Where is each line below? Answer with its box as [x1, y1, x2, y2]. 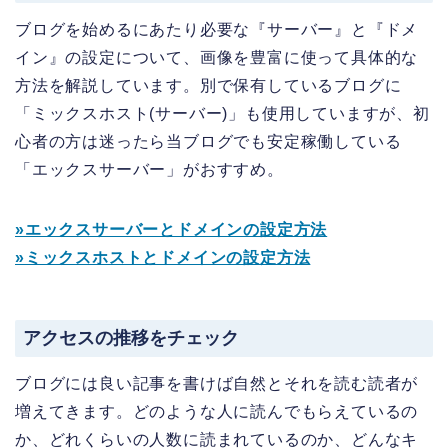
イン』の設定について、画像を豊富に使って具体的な [15, 49, 419, 67]
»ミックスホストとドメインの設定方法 [15, 249, 311, 267]
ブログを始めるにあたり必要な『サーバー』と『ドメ [15, 21, 419, 39]
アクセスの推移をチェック [23, 328, 239, 349]
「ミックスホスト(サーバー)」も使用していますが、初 [15, 105, 430, 123]
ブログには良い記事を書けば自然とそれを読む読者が [15, 374, 419, 392]
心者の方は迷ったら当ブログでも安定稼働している [15, 133, 402, 151]
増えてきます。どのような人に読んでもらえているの [15, 402, 419, 420]
